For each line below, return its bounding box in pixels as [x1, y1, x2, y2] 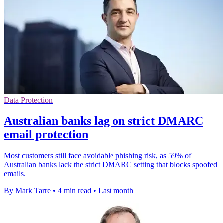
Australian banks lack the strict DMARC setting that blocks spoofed [4, 160, 217, 169]
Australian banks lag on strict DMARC [4, 114, 203, 127]
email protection [4, 127, 88, 141]
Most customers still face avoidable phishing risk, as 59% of [4, 151, 191, 160]
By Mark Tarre [4, 186, 51, 195]
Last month [98, 186, 133, 195]
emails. [4, 169, 26, 178]
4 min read [58, 186, 91, 195]
